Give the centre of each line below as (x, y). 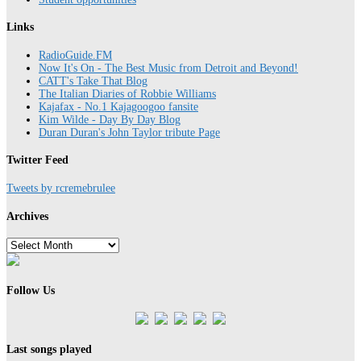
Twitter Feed (37, 160)
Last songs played (49, 350)
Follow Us (31, 290)
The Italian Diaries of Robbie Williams (127, 93)
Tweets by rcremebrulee (61, 189)
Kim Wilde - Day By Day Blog (110, 119)
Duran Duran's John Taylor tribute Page (129, 132)
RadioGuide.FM (75, 55)
